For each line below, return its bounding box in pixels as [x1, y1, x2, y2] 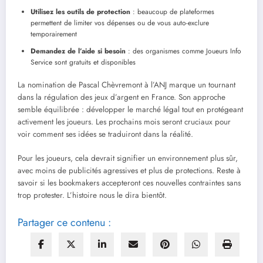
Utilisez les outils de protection [31, 6, 130, 18]
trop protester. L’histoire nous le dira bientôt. [18, 189, 167, 201]
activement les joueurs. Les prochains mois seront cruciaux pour [18, 116, 231, 128]
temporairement [31, 29, 77, 40]
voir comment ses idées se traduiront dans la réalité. [18, 129, 193, 140]
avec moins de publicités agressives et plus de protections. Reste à [18, 164, 241, 176]
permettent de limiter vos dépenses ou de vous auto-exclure [31, 18, 209, 29]
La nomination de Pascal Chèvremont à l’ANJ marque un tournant [18, 79, 235, 91]
